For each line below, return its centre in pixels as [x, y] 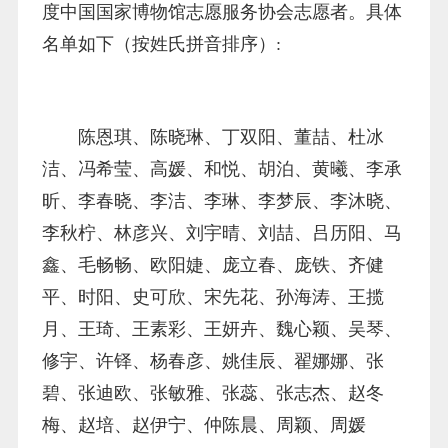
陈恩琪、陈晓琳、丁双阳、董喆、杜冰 [230, 136]
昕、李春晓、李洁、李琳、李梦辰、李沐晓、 [221, 200]
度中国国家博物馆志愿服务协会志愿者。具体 [221, 12]
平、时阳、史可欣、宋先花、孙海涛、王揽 [212, 296]
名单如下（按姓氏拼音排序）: [161, 44]
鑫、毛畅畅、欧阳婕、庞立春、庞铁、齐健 [212, 264]
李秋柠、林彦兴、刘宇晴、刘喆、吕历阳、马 [221, 232]
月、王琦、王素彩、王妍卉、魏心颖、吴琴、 [221, 328]
